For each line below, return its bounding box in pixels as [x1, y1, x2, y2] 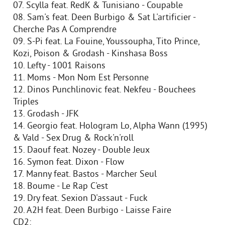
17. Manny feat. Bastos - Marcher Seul [13, 169, 157, 181]
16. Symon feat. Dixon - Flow [13, 157, 124, 169]
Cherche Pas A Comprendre [13, 24, 117, 36]
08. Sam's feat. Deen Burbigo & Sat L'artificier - [13, 12, 195, 24]
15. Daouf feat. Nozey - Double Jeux [13, 145, 150, 157]
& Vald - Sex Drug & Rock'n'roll [13, 133, 134, 145]
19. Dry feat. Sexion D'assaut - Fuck [13, 193, 148, 205]
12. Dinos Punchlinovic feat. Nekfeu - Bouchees [13, 84, 196, 96]
